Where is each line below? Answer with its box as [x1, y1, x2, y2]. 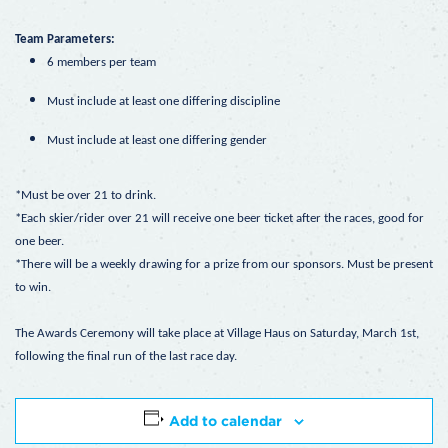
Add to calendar [169, 412, 283, 429]
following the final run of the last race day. [15, 349, 237, 363]
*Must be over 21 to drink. [15, 188, 156, 202]
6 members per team [47, 55, 156, 69]
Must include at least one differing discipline [47, 94, 280, 108]
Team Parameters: [15, 32, 115, 46]
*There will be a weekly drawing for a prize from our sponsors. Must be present [15, 257, 433, 271]
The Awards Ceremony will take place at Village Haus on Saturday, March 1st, [15, 326, 419, 340]
